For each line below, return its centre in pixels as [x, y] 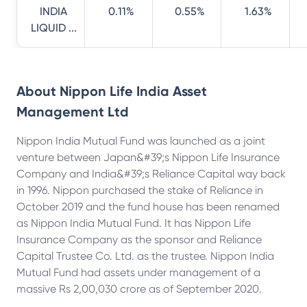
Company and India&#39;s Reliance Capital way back [151, 174]
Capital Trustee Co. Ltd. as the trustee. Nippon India [145, 256]
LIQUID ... [53, 28]
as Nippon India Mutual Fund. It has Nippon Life [134, 223]
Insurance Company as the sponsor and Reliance [139, 240]
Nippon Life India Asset [133, 91]
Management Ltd [73, 112]
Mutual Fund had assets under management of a [138, 272]
